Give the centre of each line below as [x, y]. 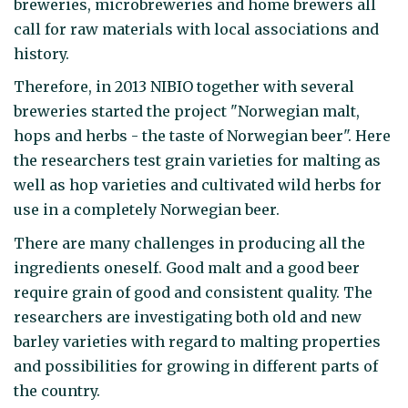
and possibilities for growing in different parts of [196, 366]
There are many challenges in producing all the [189, 243]
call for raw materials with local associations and [196, 29]
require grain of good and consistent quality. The [193, 292]
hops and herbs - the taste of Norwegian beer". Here [202, 136]
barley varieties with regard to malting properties [197, 341]
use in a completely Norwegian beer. [147, 210]
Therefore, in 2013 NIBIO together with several [184, 87]
